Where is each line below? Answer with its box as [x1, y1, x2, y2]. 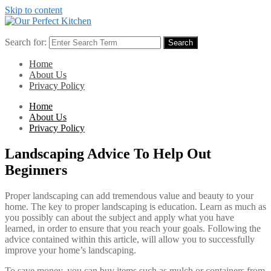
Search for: [5, 37, 47, 47]
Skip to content [5, 5, 62, 15]
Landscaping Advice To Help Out [5, 145, 211, 162]
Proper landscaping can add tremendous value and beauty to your [5, 190, 253, 201]
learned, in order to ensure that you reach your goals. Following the [5, 223, 261, 233]
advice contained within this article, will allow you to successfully [5, 233, 255, 244]
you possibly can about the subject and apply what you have [5, 212, 234, 223]
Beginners [5, 162, 67, 178]
